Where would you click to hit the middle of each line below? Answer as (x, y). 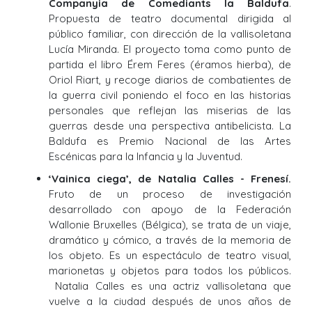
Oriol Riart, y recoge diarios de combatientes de (170, 80)
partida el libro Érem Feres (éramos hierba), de (170, 65)
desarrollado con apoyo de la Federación (170, 210)
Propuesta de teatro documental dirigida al (170, 19)
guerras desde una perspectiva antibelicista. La (170, 126)
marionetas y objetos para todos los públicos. (170, 271)
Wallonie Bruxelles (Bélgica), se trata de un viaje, (170, 225)
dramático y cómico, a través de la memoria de (170, 240)
